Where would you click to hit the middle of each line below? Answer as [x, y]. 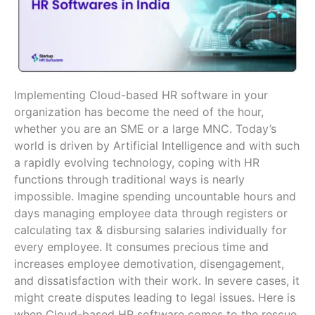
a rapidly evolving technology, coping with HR [137, 162]
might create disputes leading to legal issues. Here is [155, 297]
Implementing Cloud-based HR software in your [141, 95]
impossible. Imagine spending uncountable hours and [155, 196]
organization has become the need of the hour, [139, 111]
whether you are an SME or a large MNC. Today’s [145, 128]
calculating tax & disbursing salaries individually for [150, 230]
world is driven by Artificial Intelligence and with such [157, 145]
